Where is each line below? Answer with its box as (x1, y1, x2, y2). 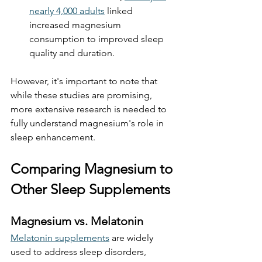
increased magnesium (29, 19, 123, 30)
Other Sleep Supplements (11, 180, 170, 198)
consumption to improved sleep (29, 33, 166, 44)
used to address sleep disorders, (11, 246, 149, 257)
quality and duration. (29, 47, 117, 58)
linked (105, 5, 135, 16)
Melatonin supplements (11, 232, 109, 243)
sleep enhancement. (11, 131, 95, 143)
